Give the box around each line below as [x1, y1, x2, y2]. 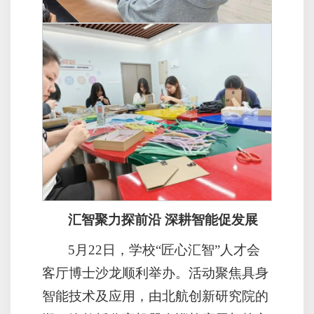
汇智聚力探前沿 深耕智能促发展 [68, 212, 259, 227]
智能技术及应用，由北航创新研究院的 [42, 288, 268, 303]
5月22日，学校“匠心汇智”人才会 [68, 242, 261, 257]
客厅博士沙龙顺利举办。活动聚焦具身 [42, 265, 268, 280]
